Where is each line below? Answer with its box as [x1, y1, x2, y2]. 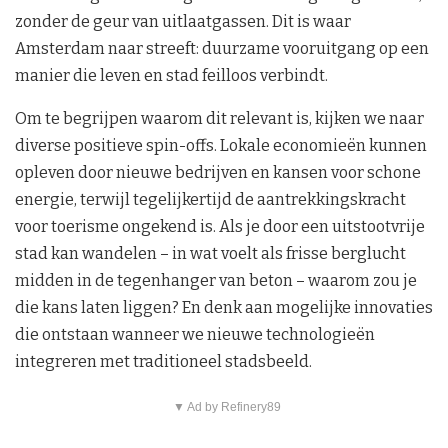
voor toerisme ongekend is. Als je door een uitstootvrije [15, 216, 425, 236]
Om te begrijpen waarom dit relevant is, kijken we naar [15, 108, 424, 128]
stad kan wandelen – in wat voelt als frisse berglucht [15, 243, 406, 263]
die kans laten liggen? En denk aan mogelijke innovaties [15, 297, 433, 317]
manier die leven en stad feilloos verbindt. [15, 65, 328, 85]
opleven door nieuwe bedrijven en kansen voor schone [15, 162, 421, 182]
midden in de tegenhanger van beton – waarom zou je [15, 270, 417, 290]
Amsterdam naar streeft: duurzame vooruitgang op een [15, 38, 429, 58]
